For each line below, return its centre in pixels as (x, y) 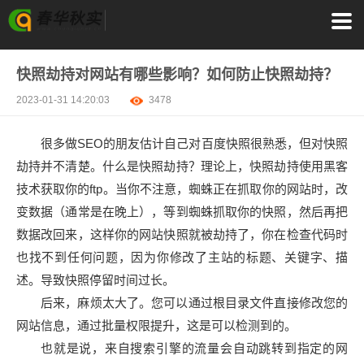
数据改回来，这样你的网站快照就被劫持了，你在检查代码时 (182, 234)
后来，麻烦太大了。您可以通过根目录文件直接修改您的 (194, 303)
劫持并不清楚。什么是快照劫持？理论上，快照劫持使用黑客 (182, 166)
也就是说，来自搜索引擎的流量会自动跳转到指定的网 (194, 348)
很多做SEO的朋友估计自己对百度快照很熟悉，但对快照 (194, 143)
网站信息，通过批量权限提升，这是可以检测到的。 (156, 325)
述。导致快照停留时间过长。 (95, 280)
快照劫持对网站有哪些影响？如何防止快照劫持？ (177, 75)
